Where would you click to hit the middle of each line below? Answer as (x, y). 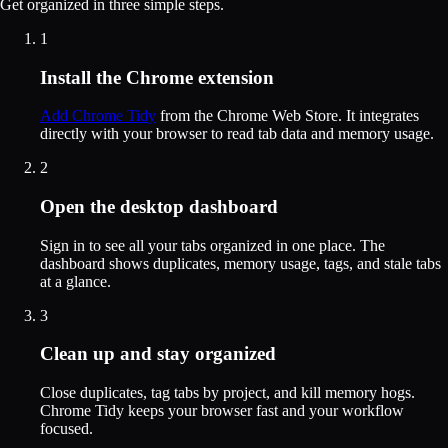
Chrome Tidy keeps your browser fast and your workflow (222, 411)
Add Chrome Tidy (98, 116)
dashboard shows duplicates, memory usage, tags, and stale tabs (240, 263)
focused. (66, 429)
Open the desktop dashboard (159, 207)
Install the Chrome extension (157, 77)
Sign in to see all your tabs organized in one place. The (212, 245)
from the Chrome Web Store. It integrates (287, 116)
